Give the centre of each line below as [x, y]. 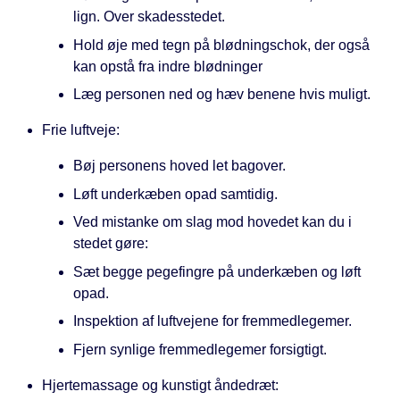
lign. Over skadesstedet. [149, 17]
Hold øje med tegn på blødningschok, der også [221, 45]
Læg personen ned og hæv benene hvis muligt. [222, 95]
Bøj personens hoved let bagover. [179, 166]
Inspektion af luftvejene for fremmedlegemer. [212, 321]
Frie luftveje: [81, 130]
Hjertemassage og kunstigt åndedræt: [160, 385]
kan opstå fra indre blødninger [168, 66]
